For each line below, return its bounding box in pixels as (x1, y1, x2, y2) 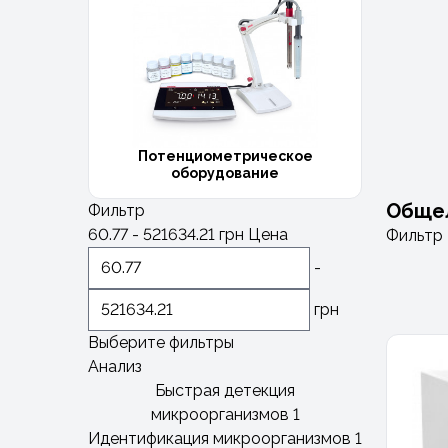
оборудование (171, 164, 279, 181)
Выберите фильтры (88, 332, 234, 352)
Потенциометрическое (137, 147, 313, 164)
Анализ (88, 356, 142, 376)
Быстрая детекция (155, 380, 295, 400)
